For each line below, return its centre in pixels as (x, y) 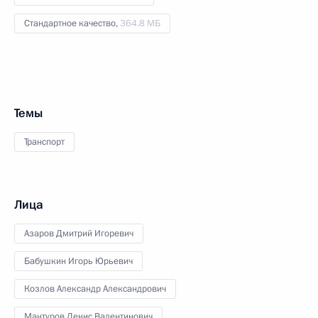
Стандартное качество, (72, 23)
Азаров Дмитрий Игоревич (79, 233)
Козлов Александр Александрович (95, 289)
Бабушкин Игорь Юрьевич (78, 261)
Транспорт (44, 142)
